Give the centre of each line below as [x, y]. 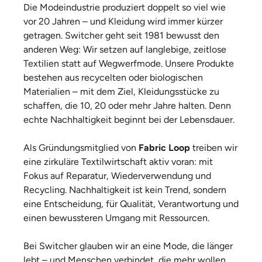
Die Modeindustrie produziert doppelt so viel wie [125, 7]
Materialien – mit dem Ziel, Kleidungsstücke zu [121, 92]
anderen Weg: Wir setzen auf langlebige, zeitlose [125, 49]
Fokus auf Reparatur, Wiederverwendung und [117, 176]
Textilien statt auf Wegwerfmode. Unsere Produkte [129, 63]
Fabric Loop [164, 148]
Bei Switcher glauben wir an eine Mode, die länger [128, 246]
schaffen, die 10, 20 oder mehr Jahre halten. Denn [127, 106]
